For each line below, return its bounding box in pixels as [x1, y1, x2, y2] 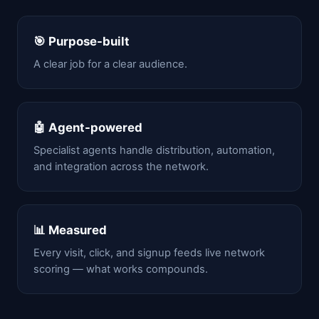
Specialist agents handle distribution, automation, [33, 144, 275, 157]
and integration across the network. [33, 160, 209, 173]
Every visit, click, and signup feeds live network [33, 246, 265, 259]
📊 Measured [33, 223, 107, 237]
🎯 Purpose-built [33, 34, 130, 48]
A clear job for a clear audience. [33, 58, 187, 70]
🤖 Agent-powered [33, 120, 142, 135]
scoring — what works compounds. [33, 263, 208, 276]
